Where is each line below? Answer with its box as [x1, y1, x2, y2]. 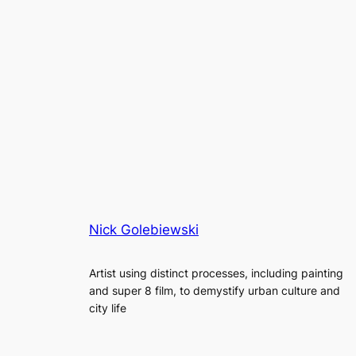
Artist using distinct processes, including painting [89, 265, 343, 280]
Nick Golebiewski [89, 221, 199, 238]
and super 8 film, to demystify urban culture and [89, 283, 340, 297]
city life [89, 300, 126, 315]
